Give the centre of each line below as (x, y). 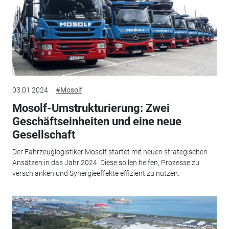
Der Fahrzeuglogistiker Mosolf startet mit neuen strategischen (110, 152)
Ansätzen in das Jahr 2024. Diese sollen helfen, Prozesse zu (106, 163)
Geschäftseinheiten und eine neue (97, 121)
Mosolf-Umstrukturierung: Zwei (91, 108)
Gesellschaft (43, 134)
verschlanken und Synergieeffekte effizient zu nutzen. (96, 174)
